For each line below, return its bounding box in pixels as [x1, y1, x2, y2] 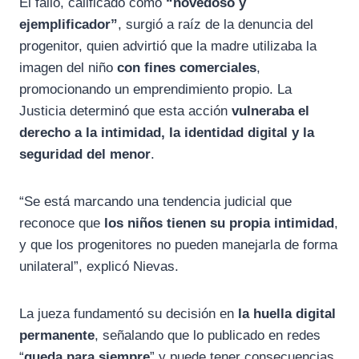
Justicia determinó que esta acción [19, 103, 232, 119]
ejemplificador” [19, 17, 118, 33]
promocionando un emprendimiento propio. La [19, 82, 292, 98]
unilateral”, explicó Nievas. [19, 259, 179, 275]
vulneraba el [232, 103, 309, 119]
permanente [19, 328, 95, 344]
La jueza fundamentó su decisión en [19, 306, 238, 322]
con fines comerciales [117, 60, 256, 76]
